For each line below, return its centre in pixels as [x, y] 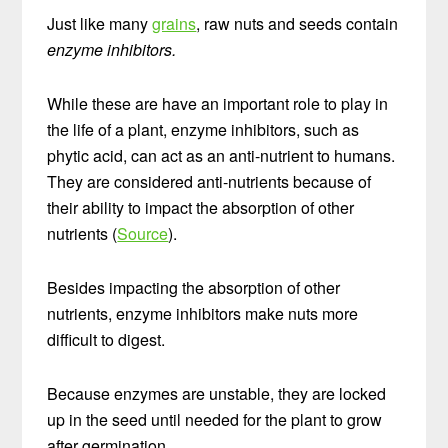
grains [174, 23]
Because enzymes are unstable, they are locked [217, 393]
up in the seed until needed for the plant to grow [215, 419]
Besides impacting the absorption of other [194, 287]
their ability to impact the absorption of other [201, 207]
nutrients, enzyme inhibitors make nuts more [203, 313]
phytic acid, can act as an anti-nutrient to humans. [221, 155]
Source [143, 233]
